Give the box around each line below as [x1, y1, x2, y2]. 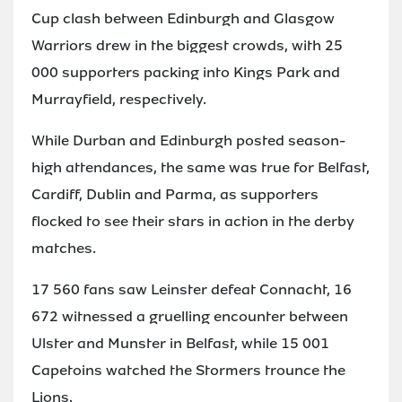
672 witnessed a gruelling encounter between [31, 306, 348, 326]
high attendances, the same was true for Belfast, [31, 157, 370, 177]
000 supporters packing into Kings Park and [31, 62, 340, 82]
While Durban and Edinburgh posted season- [31, 130, 345, 150]
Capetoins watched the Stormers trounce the [31, 360, 345, 380]
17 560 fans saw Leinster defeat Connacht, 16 [31, 279, 352, 299]
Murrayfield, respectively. [31, 89, 206, 109]
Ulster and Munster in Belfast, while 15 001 [31, 333, 329, 353]
